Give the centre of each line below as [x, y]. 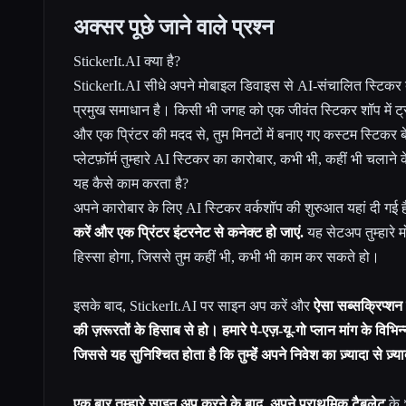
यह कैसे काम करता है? [131, 183]
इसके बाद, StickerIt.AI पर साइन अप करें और [193, 305]
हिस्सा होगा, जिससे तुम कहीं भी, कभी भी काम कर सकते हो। [227, 256]
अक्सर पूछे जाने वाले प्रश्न [174, 27]
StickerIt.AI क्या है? [127, 61]
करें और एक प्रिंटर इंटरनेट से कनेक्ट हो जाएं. [188, 232]
